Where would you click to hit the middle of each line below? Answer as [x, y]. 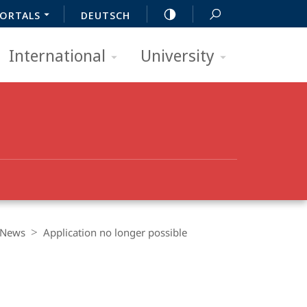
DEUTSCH [106, 15]
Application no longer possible [115, 232]
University [177, 55]
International [57, 55]
